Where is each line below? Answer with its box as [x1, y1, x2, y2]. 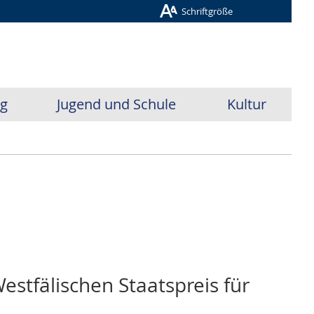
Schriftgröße [182, 5, 233, 18]
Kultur [227, 95, 267, 114]
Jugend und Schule [57, 95, 177, 114]
